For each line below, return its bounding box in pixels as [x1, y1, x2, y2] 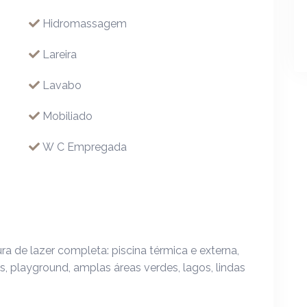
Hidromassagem [42, 17, 127, 30]
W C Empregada [42, 140, 127, 153]
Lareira [42, 48, 77, 61]
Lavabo [42, 79, 82, 92]
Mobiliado [42, 110, 93, 123]
